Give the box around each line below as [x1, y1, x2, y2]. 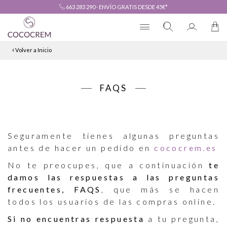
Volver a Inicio [14, 47, 52, 54]
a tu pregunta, [144, 214, 219, 224]
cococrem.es [154, 142, 217, 153]
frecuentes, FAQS [8, 184, 101, 195]
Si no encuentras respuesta [8, 214, 145, 224]
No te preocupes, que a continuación [8, 160, 209, 170]
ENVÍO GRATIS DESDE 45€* [99, 3, 168, 10]
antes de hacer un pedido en [8, 142, 155, 153]
